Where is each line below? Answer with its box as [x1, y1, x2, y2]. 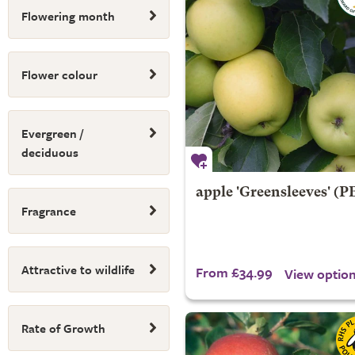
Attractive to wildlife [21, 261, 135, 278]
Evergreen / [21, 124, 83, 142]
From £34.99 [195, 262, 273, 282]
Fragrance [21, 202, 76, 219]
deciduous [21, 143, 78, 161]
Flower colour [21, 66, 97, 83]
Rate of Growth [21, 319, 105, 337]
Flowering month [21, 7, 115, 25]
